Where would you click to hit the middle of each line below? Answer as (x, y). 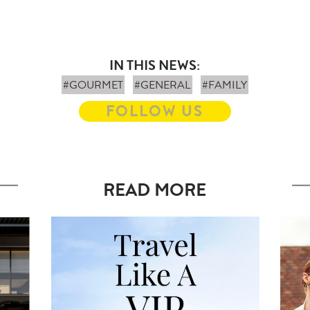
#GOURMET (93, 85)
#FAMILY (224, 85)
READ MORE (155, 190)
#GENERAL (162, 85)
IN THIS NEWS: (155, 65)
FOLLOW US (155, 111)
